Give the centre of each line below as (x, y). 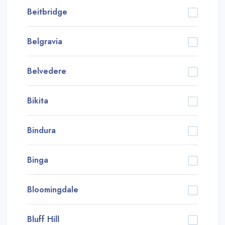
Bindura (41, 130)
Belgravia (45, 41)
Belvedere (47, 71)
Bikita (38, 100)
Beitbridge (47, 12)
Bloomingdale (53, 189)
